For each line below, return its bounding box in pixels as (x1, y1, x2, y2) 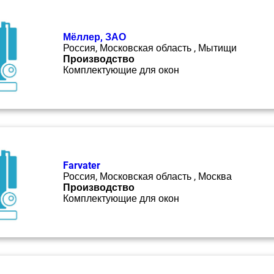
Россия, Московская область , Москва (63, 171, 232, 182)
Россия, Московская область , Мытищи (63, 42, 237, 54)
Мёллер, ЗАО (63, 31, 126, 43)
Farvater (63, 160, 100, 171)
